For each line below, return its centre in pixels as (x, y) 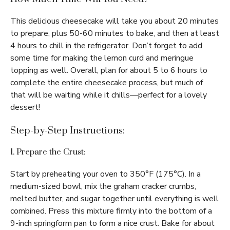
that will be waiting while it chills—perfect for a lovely (109, 95)
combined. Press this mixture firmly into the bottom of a (111, 211)
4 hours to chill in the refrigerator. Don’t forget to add (106, 46)
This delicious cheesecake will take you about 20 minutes (114, 21)
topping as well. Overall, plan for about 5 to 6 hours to (109, 70)
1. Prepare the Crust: (48, 152)
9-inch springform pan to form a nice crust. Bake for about (112, 223)
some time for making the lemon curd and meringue (102, 58)
